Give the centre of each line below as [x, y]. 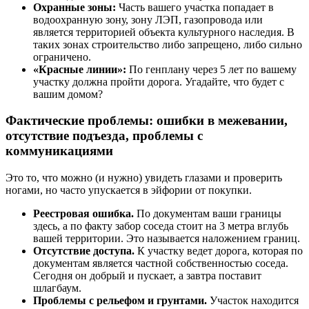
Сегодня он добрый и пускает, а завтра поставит [147, 275]
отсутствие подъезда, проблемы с [104, 136]
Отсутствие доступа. [84, 250]
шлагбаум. [57, 288]
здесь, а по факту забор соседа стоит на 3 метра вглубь [161, 226]
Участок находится [253, 300]
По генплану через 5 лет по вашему [211, 69]
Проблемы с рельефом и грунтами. [120, 300]
